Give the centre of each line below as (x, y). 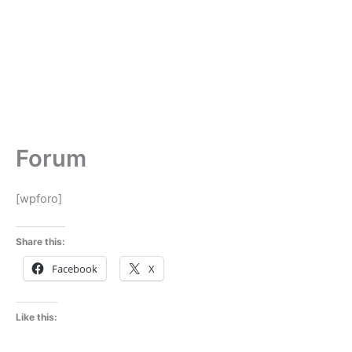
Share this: (40, 242)
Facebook (75, 269)
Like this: (37, 317)
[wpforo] (39, 199)
